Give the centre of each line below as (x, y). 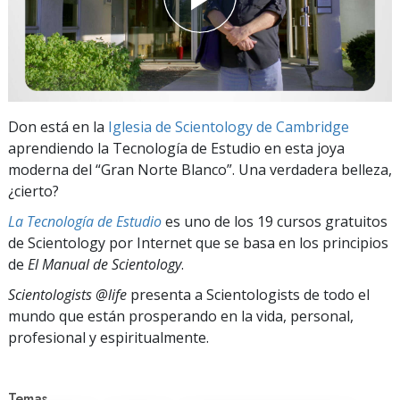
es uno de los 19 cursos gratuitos (275, 221)
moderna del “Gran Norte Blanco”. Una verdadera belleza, (200, 169)
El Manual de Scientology (104, 264)
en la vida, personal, (287, 316)
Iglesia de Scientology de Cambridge (229, 126)
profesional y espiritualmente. (108, 337)
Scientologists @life (67, 294)
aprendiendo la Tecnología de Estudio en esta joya (176, 148)
